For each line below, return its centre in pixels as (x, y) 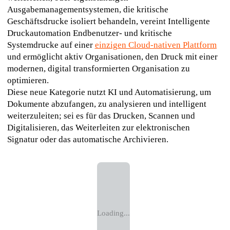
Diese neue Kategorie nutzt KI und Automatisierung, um (109, 92)
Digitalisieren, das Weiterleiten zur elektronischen (98, 128)
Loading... (113, 213)
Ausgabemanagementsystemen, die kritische (88, 10)
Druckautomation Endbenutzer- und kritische (89, 33)
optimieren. (28, 81)
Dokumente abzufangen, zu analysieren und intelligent (107, 104)
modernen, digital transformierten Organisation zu (98, 69)
